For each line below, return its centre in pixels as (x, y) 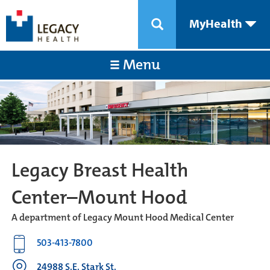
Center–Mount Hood (99, 197)
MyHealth (217, 23)
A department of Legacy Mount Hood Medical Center (122, 217)
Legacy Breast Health (100, 170)
